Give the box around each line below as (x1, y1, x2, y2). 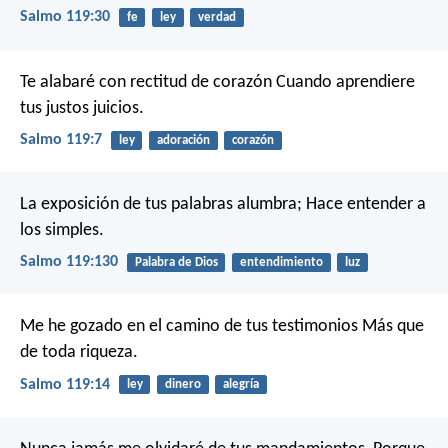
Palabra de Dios (134, 256, 218, 270)
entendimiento (239, 256, 323, 270)
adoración (156, 133, 210, 147)
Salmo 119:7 (20, 131, 102, 148)
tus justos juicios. (20, 98, 144, 118)
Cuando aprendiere (272, 72, 415, 92)
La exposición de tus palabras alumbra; (20, 195, 302, 215)
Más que (358, 317, 424, 337)
